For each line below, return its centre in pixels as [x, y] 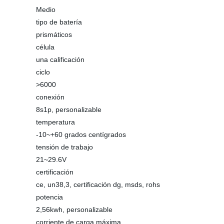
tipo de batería [59, 22]
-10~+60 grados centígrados [81, 134]
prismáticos [54, 34]
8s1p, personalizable [69, 109]
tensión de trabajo [64, 147]
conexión [50, 97]
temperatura [55, 122]
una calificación [60, 59]
